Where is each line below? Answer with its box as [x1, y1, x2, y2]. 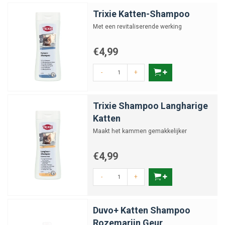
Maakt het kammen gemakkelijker [93, 128, 187, 135]
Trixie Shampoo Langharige [93, 100, 208, 111]
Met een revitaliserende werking [93, 23, 182, 30]
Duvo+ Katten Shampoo [93, 205, 190, 215]
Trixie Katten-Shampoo [93, 9, 190, 19]
